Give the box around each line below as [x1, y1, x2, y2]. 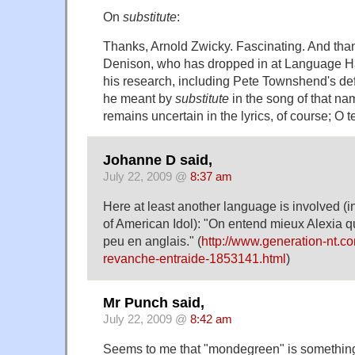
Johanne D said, [103, 151, 212, 168]
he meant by [103, 90, 175, 105]
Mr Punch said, [103, 295, 204, 311]
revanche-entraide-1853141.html [103, 250, 286, 265]
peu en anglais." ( [103, 233, 201, 248]
